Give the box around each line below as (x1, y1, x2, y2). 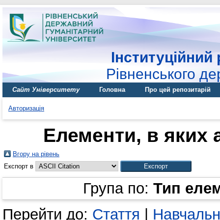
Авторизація (8, 105, 44, 112)
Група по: (82, 180, 153, 197)
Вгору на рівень (13, 150, 59, 158)
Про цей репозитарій (145, 86, 211, 93)
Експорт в (4, 163, 35, 170)
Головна (99, 86, 125, 93)
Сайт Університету (12, 86, 80, 93)
